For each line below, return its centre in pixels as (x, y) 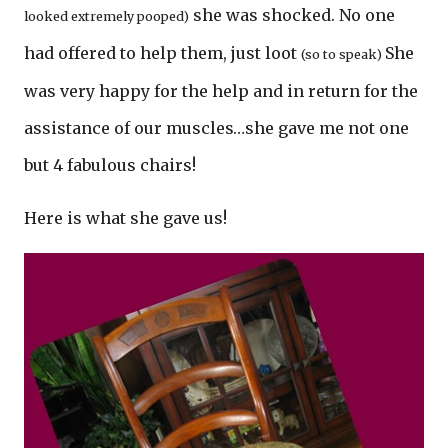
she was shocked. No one (292, 15)
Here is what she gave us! (125, 218)
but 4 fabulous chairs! (110, 165)
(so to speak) (343, 54)
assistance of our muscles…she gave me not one (216, 128)
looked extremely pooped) (106, 16)
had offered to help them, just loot (162, 53)
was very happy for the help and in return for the (221, 91)
